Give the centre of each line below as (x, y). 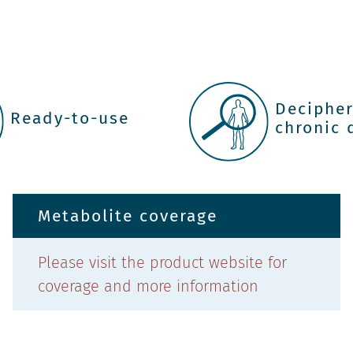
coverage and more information (148, 286)
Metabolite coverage (128, 216)
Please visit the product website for (162, 263)
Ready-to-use (70, 118)
